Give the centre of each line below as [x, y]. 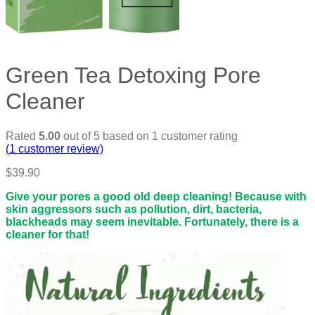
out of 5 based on [106, 136]
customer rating [198, 136]
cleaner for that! [47, 234]
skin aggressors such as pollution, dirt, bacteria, [134, 209]
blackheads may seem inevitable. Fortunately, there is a [152, 221]
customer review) [59, 148]
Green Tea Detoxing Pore [133, 76]
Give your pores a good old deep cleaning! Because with [156, 196]
